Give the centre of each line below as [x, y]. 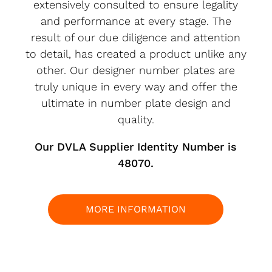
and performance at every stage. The [136, 21]
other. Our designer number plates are [136, 70]
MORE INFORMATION [136, 209]
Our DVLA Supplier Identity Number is [136, 147]
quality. [136, 120]
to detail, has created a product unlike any [136, 54]
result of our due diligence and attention [136, 38]
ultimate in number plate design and [136, 103]
